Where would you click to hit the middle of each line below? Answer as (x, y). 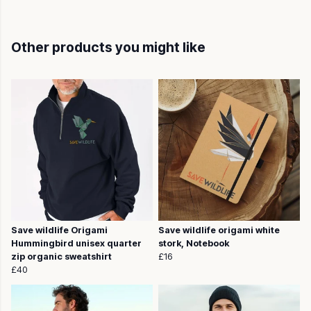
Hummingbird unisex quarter (76, 244)
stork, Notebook (194, 244)
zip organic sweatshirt (61, 257)
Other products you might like (108, 48)
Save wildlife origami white (219, 230)
